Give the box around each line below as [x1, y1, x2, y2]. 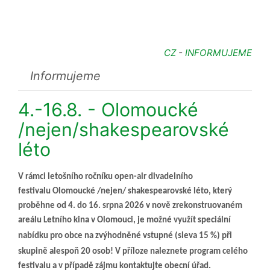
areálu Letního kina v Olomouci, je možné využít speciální [18, 215, 231, 225]
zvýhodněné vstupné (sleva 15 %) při [95, 231, 232, 240]
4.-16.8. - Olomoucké [18, 98, 198, 121]
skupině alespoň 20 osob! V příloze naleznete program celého [18, 246, 248, 256]
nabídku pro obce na [18, 231, 95, 240]
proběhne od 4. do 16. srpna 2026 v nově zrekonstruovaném [18, 201, 242, 210]
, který [209, 186, 232, 196]
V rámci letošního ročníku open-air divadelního [18, 172, 193, 181]
